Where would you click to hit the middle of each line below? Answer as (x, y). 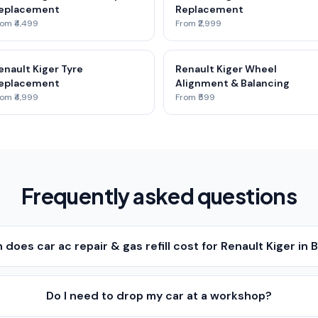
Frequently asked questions (159, 196)
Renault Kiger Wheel (226, 69)
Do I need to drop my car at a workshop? (159, 296)
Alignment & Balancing (232, 83)
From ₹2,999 (198, 23)
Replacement (209, 9)
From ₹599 (195, 97)
